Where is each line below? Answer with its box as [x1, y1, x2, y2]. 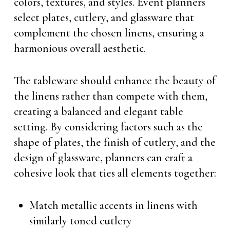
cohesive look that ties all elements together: [13, 166, 216, 180]
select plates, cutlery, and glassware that [13, 11, 194, 24]
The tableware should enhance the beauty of [13, 74, 216, 87]
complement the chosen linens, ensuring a [13, 26, 204, 40]
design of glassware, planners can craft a [13, 151, 193, 164]
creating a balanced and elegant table [13, 105, 183, 118]
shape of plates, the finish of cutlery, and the [13, 136, 216, 149]
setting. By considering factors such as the [13, 120, 203, 133]
